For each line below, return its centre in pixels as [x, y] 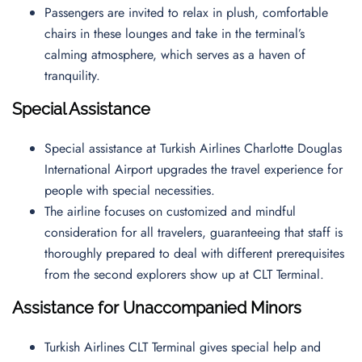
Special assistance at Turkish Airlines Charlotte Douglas [193, 148]
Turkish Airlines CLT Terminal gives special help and [183, 347]
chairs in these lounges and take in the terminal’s [175, 34]
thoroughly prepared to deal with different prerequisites [194, 253]
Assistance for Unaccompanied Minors [161, 308]
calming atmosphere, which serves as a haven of [175, 55]
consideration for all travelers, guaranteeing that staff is [194, 232]
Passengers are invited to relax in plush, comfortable [186, 13]
